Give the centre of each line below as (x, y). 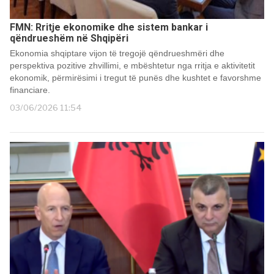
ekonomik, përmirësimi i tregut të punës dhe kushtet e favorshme (135, 78)
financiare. (30, 90)
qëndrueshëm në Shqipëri (69, 39)
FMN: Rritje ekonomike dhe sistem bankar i (109, 28)
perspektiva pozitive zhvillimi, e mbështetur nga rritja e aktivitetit (132, 66)
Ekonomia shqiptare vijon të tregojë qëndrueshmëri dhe (117, 54)
